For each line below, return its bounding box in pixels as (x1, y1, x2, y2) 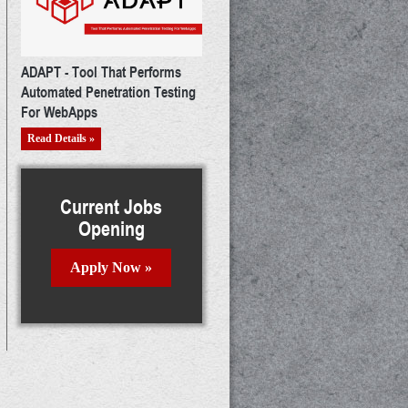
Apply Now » (70, 260, 153, 276)
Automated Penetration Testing (20, 81, 196, 103)
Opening (77, 214, 145, 243)
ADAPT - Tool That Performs (20, 61, 181, 83)
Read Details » (26, 132, 95, 146)
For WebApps (20, 101, 97, 123)
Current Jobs (60, 192, 163, 221)
